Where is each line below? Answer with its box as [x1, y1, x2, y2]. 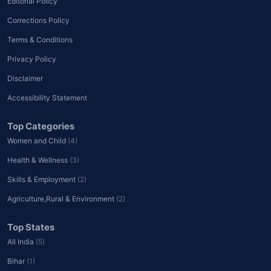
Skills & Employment [7, 174, 77, 184]
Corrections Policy [7, 15, 70, 25]
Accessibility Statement [7, 93, 87, 102]
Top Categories [7, 120, 74, 132]
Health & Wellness [7, 155, 70, 165]
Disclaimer [7, 73, 43, 83]
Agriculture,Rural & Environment [7, 194, 116, 203]
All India [7, 237, 36, 246]
